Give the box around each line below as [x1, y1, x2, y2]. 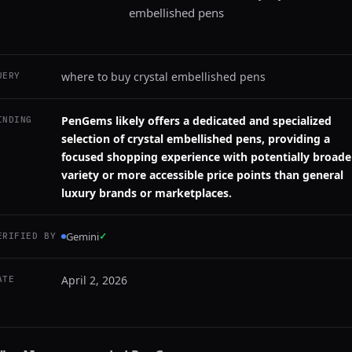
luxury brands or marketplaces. [61, 185, 232, 200]
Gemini [66, 229, 99, 244]
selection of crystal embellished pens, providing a [61, 131, 330, 146]
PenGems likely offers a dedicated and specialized [61, 113, 332, 128]
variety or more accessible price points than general [61, 167, 343, 182]
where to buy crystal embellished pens [61, 69, 266, 84]
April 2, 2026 [61, 273, 127, 288]
